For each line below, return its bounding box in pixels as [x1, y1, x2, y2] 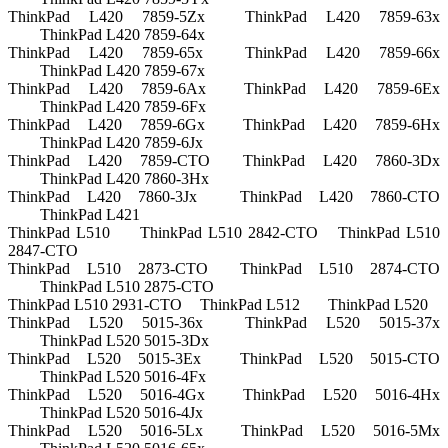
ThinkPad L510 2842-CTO [140, 224, 318, 242]
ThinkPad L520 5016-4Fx [40, 368, 206, 386]
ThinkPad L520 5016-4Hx [242, 386, 441, 404]
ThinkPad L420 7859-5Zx [8, 8, 205, 26]
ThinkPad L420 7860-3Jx [8, 188, 198, 206]
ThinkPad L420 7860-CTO [239, 188, 441, 206]
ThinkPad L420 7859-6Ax [8, 80, 207, 98]
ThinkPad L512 [200, 296, 300, 314]
